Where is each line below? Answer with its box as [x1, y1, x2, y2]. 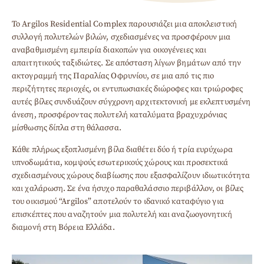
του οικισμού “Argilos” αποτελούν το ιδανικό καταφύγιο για [12, 196, 224, 207]
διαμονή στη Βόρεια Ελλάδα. [12, 222, 115, 233]
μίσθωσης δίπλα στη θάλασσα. [12, 122, 121, 133]
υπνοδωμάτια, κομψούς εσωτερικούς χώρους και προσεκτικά [12, 157, 229, 168]
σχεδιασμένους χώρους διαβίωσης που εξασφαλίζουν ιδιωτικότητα [12, 170, 250, 181]
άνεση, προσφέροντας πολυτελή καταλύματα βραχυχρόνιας [12, 109, 227, 120]
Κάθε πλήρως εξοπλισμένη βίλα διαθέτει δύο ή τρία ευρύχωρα [12, 144, 233, 155]
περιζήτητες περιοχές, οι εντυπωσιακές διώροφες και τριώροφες [12, 83, 243, 94]
